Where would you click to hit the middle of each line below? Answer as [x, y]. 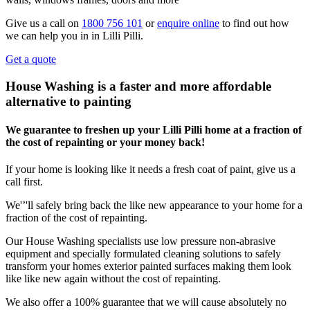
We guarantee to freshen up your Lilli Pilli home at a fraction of [154, 130]
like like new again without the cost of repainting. [113, 279]
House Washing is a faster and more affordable [138, 86]
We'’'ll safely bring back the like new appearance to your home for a [154, 206]
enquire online [188, 24]
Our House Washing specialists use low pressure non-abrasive [140, 241]
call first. [24, 182]
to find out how [254, 24]
